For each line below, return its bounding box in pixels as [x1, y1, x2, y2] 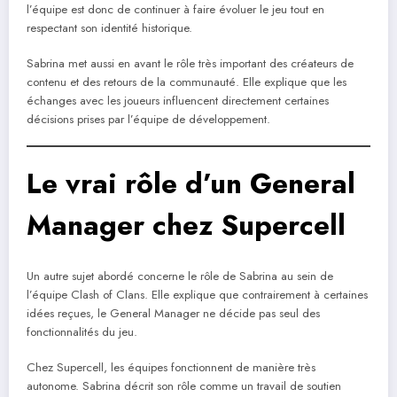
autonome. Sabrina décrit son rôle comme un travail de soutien [27, 377, 341, 394]
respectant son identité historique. [27, 19, 192, 36]
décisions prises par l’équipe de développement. [27, 111, 270, 128]
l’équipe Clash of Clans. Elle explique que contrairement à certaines [27, 285, 368, 303]
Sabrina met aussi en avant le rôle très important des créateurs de [27, 55, 354, 73]
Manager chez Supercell [27, 205, 346, 246]
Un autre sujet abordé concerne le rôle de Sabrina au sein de [27, 267, 333, 284]
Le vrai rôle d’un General [27, 163, 355, 205]
